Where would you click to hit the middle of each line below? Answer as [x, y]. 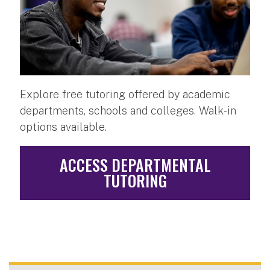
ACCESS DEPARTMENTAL [135, 165]
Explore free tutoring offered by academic [125, 94]
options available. [63, 127]
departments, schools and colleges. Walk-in [128, 110]
